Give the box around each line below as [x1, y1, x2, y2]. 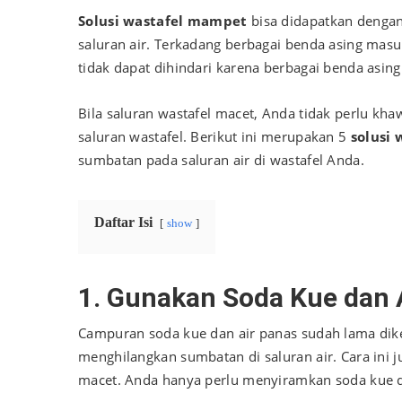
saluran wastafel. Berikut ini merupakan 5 [78, 127, 351, 145]
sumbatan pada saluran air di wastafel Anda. [78, 150, 364, 169]
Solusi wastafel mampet [78, 11, 251, 30]
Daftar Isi [94, 214, 153, 230]
